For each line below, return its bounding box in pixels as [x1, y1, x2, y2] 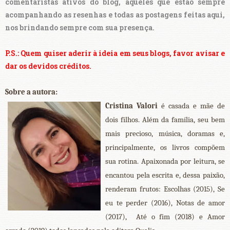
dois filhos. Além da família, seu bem [105, 115, 225, 125]
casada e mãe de [168, 101, 225, 111]
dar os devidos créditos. [5, 61, 91, 71]
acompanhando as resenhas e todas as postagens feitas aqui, [5, 10, 225, 20]
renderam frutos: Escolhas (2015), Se [105, 184, 225, 194]
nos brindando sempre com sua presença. [5, 23, 156, 33]
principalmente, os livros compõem [105, 143, 225, 152]
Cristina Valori [105, 101, 161, 111]
